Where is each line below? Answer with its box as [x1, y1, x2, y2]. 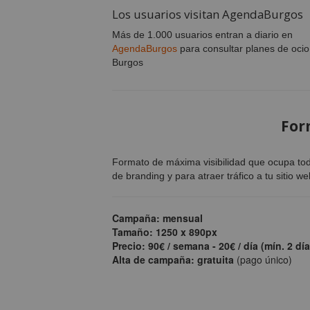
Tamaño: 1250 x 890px [112, 224, 217, 239]
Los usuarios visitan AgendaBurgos [112, 6, 303, 22]
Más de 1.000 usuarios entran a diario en [112, 28, 293, 40]
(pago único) [234, 252, 292, 266]
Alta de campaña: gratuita [112, 252, 234, 266]
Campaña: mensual [112, 210, 203, 225]
